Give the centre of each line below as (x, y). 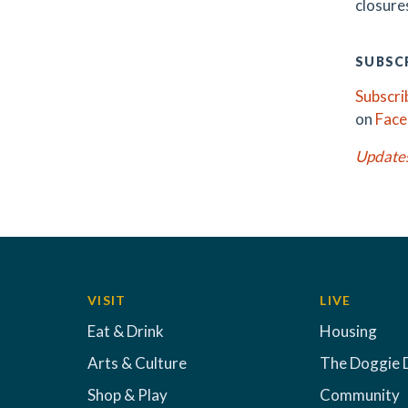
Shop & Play (127, 395)
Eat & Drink (126, 331)
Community (360, 395)
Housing (349, 331)
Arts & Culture (137, 363)
